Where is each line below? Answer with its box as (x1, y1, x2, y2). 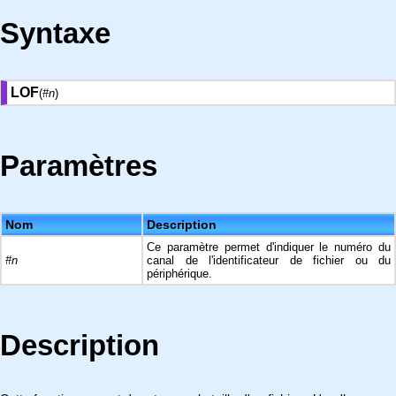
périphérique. (147, 267, 212, 280)
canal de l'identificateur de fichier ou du (147, 254, 391, 267)
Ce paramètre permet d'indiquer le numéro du (147, 240, 391, 254)
